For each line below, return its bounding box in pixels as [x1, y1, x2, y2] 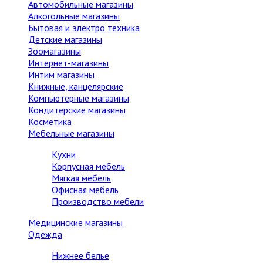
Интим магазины [28, 69, 95, 80]
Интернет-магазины [28, 57, 109, 69]
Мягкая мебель [52, 172, 111, 184]
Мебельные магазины [28, 127, 114, 139]
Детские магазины [28, 33, 102, 45]
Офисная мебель [52, 184, 119, 195]
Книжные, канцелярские [28, 80, 123, 92]
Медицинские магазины [28, 217, 123, 228]
